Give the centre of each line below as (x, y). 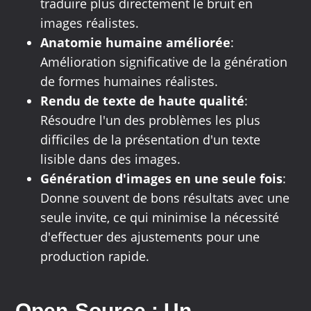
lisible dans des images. (111, 159)
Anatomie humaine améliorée (136, 43)
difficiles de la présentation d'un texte (151, 140)
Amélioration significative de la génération (164, 62)
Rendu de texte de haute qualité (143, 101)
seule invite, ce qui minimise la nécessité (160, 218)
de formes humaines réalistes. (129, 82)
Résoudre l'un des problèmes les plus (151, 120)
